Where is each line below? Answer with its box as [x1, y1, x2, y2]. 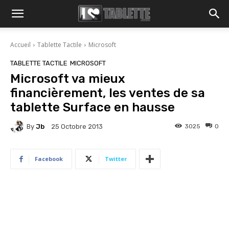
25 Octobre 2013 [51, 123, 103, 131]
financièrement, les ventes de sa [10, 86, 205, 100]
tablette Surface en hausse [10, 100, 175, 114]
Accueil [10, 40, 31, 49]
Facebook [35, 155, 63, 163]
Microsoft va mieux [10, 72, 125, 86]
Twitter [105, 155, 127, 163]
